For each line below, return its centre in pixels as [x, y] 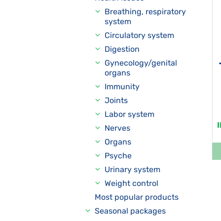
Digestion [122, 49]
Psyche [118, 156]
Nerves [117, 128]
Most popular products [137, 197]
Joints [116, 100]
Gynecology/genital [141, 63]
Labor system [129, 114]
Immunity [122, 87]
